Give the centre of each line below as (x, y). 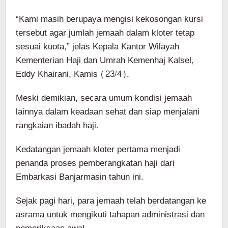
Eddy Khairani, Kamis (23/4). (73, 74)
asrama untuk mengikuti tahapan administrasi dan (110, 214)
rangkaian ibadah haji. (57, 125)
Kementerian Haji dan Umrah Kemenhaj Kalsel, (105, 60)
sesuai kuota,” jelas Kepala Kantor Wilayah (97, 46)
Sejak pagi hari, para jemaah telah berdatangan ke (111, 201)
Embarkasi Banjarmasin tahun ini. (80, 177)
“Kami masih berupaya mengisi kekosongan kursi (109, 19)
